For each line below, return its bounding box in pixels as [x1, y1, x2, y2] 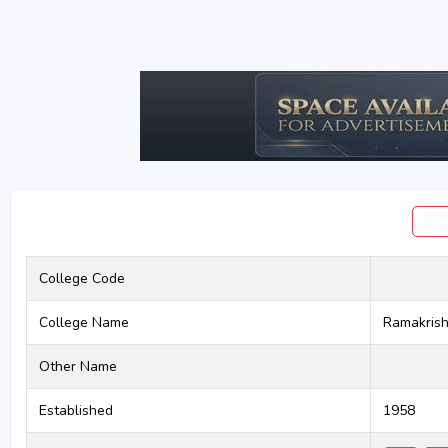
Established [38, 401, 113, 420]
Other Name [38, 357, 117, 376]
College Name [38, 313, 129, 332]
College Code [38, 269, 125, 288]
